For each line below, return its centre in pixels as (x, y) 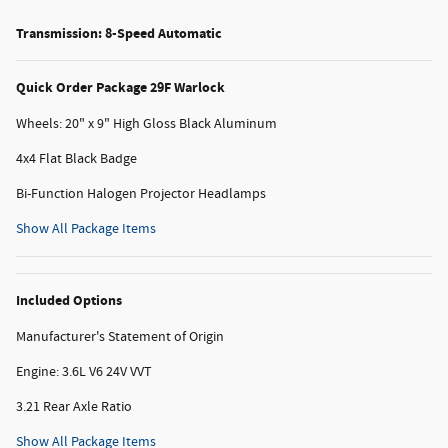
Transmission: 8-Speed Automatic (119, 34)
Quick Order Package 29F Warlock (120, 88)
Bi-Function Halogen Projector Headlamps (141, 194)
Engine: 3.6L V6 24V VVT (84, 372)
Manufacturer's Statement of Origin (120, 337)
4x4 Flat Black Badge (76, 159)
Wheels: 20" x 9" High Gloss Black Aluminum (146, 124)
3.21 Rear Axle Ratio (74, 407)
